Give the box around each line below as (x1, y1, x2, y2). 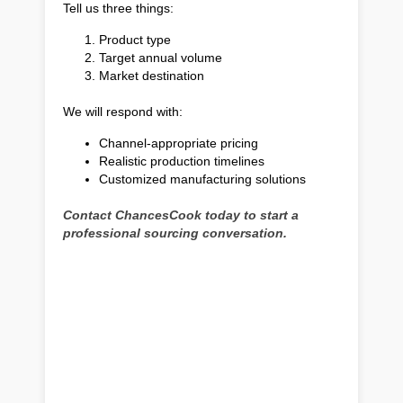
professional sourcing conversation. (63, 225, 287, 240)
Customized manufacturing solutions (99, 171, 306, 186)
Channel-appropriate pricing (99, 135, 258, 150)
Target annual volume (99, 49, 222, 65)
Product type (99, 31, 171, 47)
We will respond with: (63, 103, 183, 119)
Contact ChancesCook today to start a (63, 207, 299, 222)
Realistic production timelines (99, 153, 264, 168)
